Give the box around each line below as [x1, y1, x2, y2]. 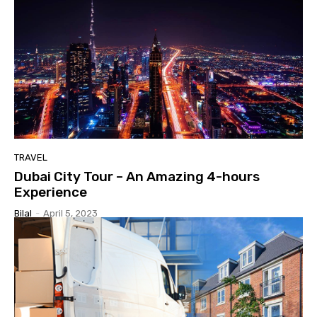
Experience [14, 184, 87, 201]
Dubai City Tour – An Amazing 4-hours [14, 168, 260, 185]
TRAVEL [14, 152, 47, 163]
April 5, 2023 [43, 208, 98, 219]
